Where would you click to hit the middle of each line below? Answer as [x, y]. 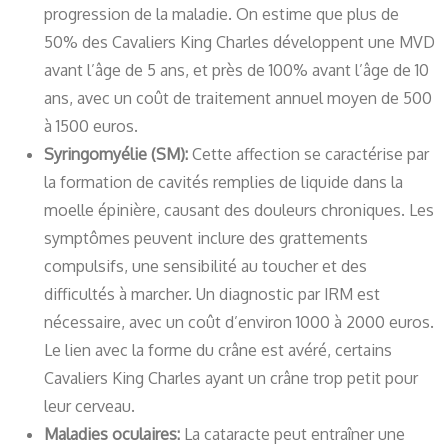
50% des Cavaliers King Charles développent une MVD [239, 42]
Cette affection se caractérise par [310, 154]
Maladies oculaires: [114, 434]
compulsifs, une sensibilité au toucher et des [205, 266]
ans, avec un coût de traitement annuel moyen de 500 [238, 98]
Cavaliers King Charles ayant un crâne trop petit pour [231, 378]
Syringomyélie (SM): [118, 154]
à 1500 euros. [91, 126]
